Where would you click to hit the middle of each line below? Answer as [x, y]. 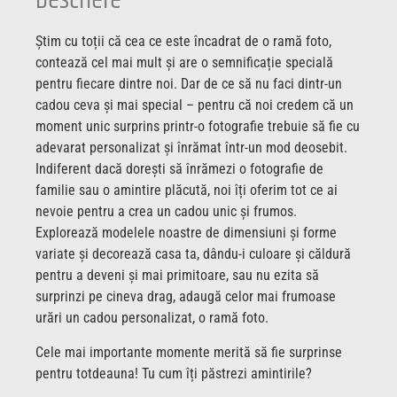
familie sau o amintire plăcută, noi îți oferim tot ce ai [187, 191]
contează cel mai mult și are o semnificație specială [184, 63]
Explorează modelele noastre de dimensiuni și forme [186, 233]
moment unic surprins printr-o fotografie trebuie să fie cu [198, 127]
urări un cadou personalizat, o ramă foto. [152, 318]
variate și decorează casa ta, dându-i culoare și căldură [193, 254]
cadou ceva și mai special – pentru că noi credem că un [195, 105]
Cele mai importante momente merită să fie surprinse [189, 352]
